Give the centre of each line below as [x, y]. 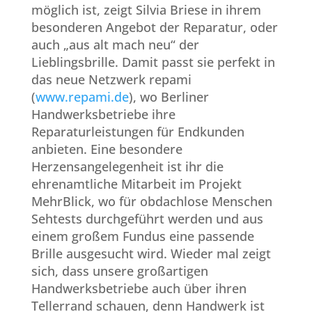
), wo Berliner [169, 96]
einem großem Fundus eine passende [142, 236]
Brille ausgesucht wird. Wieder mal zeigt [151, 253]
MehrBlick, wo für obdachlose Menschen [151, 201]
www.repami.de [82, 96]
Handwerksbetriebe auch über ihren [139, 288]
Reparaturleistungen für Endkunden [138, 131]
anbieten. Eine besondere [107, 149]
